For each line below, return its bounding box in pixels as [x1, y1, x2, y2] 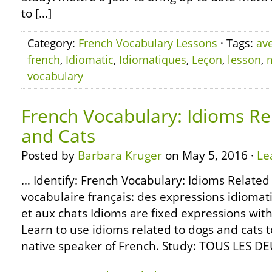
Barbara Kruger [78, 148, 162, 163]
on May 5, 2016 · [162, 148, 257, 163]
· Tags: [217, 36, 256, 50]
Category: [27, 36, 78, 50]
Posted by [21, 148, 78, 163]
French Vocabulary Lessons [78, 36, 217, 50]
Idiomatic [66, 52, 114, 67]
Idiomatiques [119, 52, 186, 67]
